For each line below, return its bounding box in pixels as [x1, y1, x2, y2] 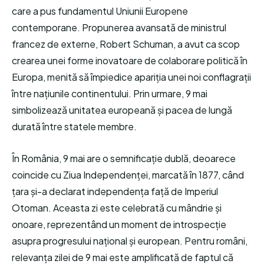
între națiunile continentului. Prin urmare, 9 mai [12, 87, 207, 100]
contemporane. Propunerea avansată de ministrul [12, 21, 226, 34]
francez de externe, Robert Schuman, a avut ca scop [12, 38, 240, 50]
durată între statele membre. [12, 120, 137, 133]
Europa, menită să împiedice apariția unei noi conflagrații [12, 71, 251, 83]
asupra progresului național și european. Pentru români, [12, 235, 247, 247]
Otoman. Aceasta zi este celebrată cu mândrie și [12, 202, 222, 214]
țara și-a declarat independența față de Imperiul [12, 185, 218, 197]
